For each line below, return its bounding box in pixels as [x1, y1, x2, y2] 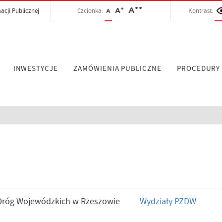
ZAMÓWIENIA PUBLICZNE [73, 63, 162, 74]
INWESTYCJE [13, 63, 58, 74]
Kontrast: [188, 6, 213, 15]
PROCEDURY [177, 63, 221, 74]
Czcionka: [77, 6, 105, 15]
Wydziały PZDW [140, 196, 197, 208]
